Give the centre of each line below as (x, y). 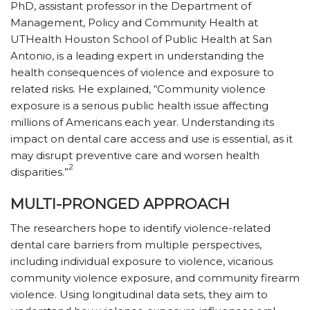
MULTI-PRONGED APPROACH (120, 203)
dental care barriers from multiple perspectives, (136, 244)
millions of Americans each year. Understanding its (142, 122)
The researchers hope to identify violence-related (140, 228)
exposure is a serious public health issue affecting (139, 105)
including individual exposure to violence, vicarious (142, 261)
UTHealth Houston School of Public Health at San (141, 39)
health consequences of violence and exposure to (142, 72)
